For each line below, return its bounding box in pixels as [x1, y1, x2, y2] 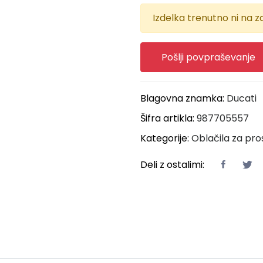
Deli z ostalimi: [140, 157, 204, 171]
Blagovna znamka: [140, 91, 227, 105]
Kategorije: [140, 131, 191, 145]
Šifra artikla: [140, 111, 197, 125]
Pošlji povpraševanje [161, 50, 255, 64]
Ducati [227, 91, 257, 105]
